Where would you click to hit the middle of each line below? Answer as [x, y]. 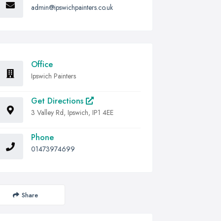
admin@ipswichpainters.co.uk [72, 7]
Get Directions [58, 101]
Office [42, 64]
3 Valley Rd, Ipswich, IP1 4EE [72, 112]
